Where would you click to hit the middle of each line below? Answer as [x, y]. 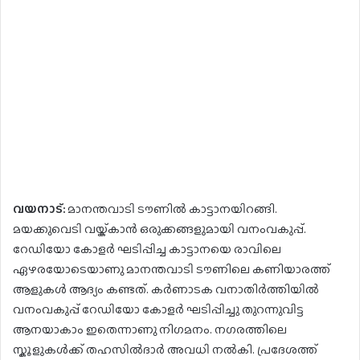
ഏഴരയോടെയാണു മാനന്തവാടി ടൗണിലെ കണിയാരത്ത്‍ [172, 270]
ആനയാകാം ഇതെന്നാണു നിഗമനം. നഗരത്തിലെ [150, 330]
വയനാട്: [39, 209]
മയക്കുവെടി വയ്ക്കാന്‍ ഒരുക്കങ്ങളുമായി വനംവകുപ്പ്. [160, 229]
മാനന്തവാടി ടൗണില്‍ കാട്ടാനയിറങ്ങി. [171, 209]
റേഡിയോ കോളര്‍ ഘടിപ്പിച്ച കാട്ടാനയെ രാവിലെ [147, 250]
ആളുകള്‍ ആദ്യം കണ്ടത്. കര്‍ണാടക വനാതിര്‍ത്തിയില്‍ [166, 290]
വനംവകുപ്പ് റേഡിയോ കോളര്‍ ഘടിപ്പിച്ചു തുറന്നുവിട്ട [158, 310]
